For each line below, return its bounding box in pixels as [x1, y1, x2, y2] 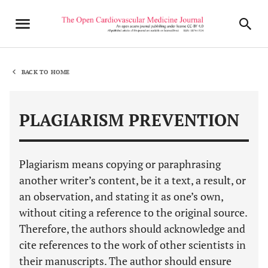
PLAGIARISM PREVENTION [19, 109, 239, 131]
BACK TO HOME [22, 68, 70, 76]
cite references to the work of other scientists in [19, 237, 246, 252]
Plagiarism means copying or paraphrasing [19, 157, 221, 171]
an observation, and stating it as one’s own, [19, 189, 223, 203]
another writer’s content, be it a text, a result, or [19, 173, 246, 187]
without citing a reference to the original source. [19, 205, 247, 220]
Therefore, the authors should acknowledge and [19, 221, 245, 236]
